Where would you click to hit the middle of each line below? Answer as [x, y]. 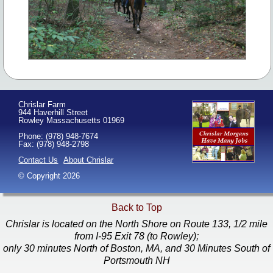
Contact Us [38, 160]
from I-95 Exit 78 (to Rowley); [136, 236]
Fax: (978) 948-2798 [54, 144]
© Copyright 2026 [49, 176]
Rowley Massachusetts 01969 [72, 121]
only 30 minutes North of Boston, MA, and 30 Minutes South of [136, 249]
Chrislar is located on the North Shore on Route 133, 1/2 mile [136, 224]
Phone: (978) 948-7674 [58, 136]
